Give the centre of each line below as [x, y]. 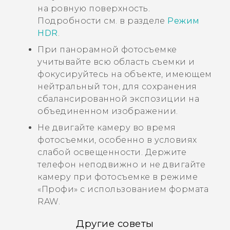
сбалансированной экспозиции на [118, 99]
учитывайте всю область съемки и [116, 62]
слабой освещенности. [91, 152]
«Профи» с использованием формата [123, 189]
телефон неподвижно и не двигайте [121, 164]
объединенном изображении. [108, 111]
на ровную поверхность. [94, 8]
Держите [166, 152]
